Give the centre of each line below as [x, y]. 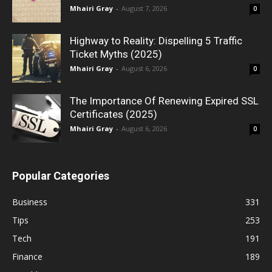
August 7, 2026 [144, 8]
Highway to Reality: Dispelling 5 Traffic [156, 40]
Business [30, 202]
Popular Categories [61, 175]
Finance [27, 256]
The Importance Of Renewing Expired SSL [164, 100]
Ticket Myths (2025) [116, 54]
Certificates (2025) [114, 114]
